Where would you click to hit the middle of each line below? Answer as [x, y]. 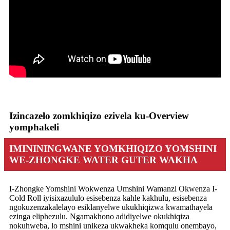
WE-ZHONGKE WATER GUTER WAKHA [103, 160]
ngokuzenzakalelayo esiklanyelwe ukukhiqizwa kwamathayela [111, 207]
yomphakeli [34, 127]
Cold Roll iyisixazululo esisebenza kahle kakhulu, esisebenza [108, 198]
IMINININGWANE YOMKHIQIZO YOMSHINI [113, 148]
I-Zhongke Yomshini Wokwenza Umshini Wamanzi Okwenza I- [113, 188]
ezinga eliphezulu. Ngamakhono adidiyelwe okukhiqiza [99, 216]
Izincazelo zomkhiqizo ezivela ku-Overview [99, 116]
